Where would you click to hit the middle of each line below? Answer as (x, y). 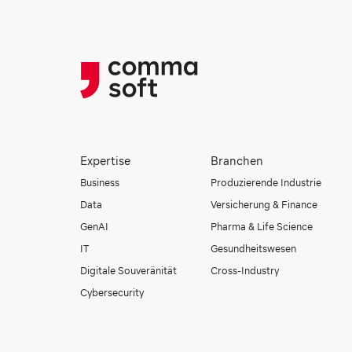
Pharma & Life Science (262, 226)
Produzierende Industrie (266, 182)
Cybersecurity (112, 292)
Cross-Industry (245, 270)
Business (100, 182)
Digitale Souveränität (128, 270)
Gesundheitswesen (254, 248)
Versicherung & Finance (264, 204)
